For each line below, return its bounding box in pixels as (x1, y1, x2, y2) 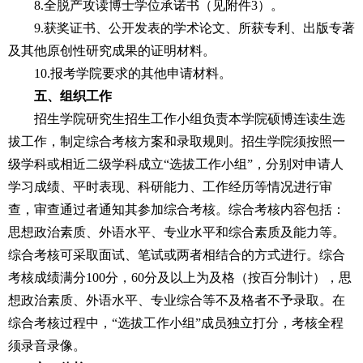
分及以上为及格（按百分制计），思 (144, 271, 352, 284)
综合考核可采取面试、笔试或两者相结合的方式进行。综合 (8, 248, 345, 262)
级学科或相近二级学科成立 (8, 157, 164, 171)
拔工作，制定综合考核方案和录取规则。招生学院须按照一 (8, 135, 345, 148)
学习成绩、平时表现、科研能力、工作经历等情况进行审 (8, 180, 332, 194)
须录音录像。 (8, 339, 86, 352)
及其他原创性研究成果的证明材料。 (8, 44, 216, 58)
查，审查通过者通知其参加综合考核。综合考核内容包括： (8, 203, 345, 216)
